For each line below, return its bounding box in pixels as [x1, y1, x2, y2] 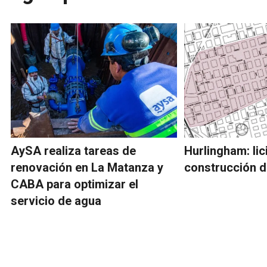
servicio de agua [11, 193, 101, 208]
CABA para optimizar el [11, 176, 138, 191]
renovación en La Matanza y [11, 160, 163, 175]
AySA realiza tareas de [11, 143, 136, 158]
